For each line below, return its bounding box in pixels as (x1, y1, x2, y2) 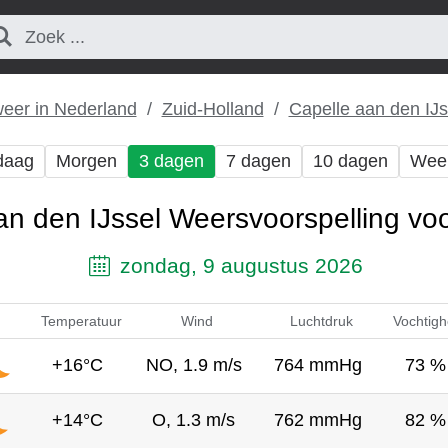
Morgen (55, 151, 117, 171)
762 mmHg (273, 409, 362, 430)
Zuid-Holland (161, 99, 264, 119)
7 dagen (225, 151, 291, 171)
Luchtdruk (289, 312, 353, 329)
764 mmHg (273, 354, 362, 375)
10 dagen (312, 151, 388, 171)
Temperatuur (40, 312, 122, 329)
